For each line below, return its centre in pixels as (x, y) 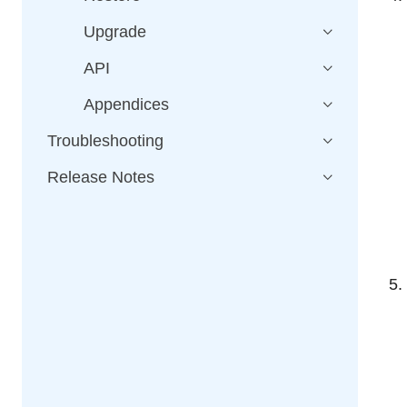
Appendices (126, 104)
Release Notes (101, 177)
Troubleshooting (105, 141)
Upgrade (115, 32)
